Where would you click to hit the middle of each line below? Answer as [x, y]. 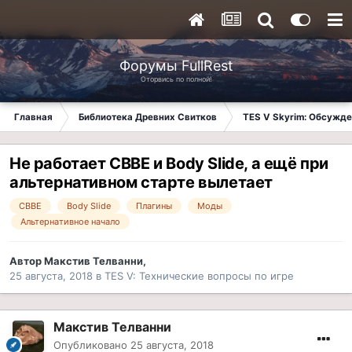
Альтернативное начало [70, 222]
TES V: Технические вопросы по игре [199, 276]
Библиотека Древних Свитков [148, 117]
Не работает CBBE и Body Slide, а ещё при [169, 164]
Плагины [154, 206]
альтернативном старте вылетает [141, 183]
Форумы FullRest [176, 65]
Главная [33, 117]
